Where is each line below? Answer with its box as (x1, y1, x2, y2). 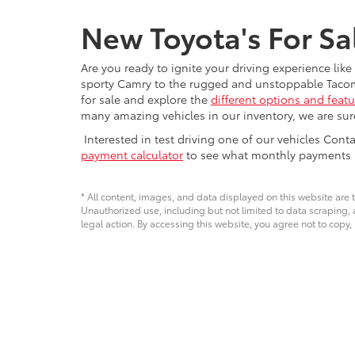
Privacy (270, 324, 301, 338)
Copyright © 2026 (81, 324, 162, 338)
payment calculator (81, 146, 183, 162)
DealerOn (176, 324, 219, 338)
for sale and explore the (81, 90, 211, 107)
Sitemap (226, 324, 263, 338)
